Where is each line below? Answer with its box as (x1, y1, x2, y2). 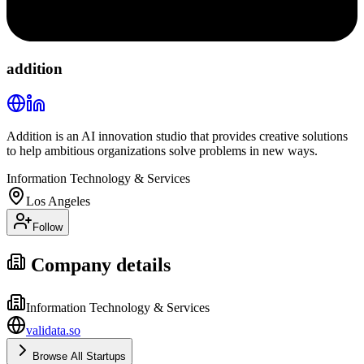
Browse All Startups (32, 349, 126, 362)
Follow (32, 220, 63, 233)
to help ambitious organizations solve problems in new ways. (6, 143, 318, 158)
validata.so (26, 323, 80, 337)
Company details (26, 253, 171, 275)
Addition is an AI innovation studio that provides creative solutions (6, 128, 348, 143)
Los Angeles (26, 193, 90, 208)
